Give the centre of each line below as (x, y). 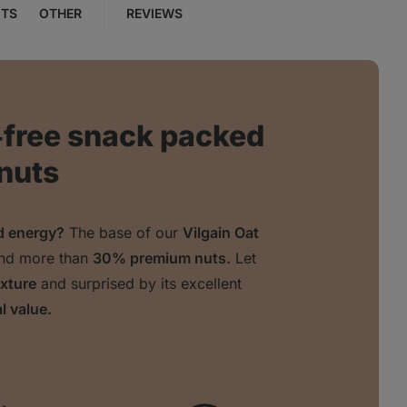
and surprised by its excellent (139, 284)
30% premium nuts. (162, 258)
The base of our (123, 233)
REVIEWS (154, 14)
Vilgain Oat (220, 233)
